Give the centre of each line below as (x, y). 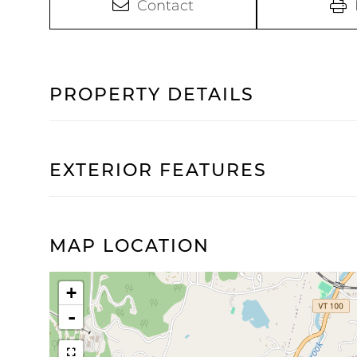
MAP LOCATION (129, 245)
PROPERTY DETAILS (152, 94)
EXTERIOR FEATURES (158, 170)
